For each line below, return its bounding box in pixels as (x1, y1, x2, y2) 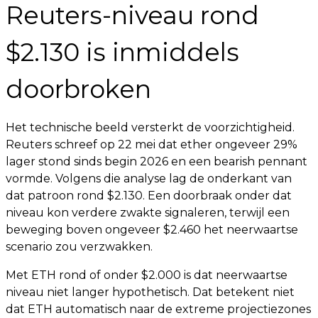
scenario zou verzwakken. (6, 240, 153, 253)
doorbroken (6, 74, 151, 104)
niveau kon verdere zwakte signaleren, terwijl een (6, 206, 290, 219)
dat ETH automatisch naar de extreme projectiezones (6, 302, 311, 316)
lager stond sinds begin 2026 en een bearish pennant (6, 155, 307, 168)
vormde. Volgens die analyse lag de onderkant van (6, 172, 292, 185)
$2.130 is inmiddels (6, 37, 239, 67)
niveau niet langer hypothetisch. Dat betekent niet (6, 285, 295, 299)
